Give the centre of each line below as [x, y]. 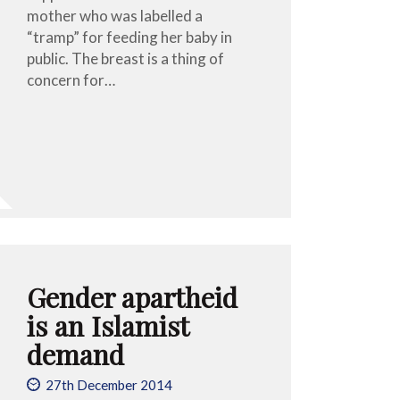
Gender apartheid [133, 296]
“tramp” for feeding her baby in [130, 37]
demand [76, 354]
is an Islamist [108, 325]
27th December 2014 [109, 385]
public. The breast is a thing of [126, 58]
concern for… [71, 79]
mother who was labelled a [115, 15]
